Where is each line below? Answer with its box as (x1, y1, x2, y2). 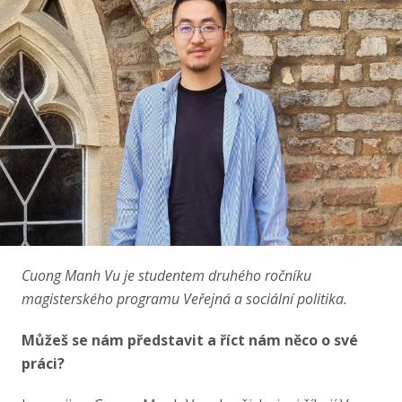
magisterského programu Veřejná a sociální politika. (22, 289, 347, 309)
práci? (22, 354, 65, 373)
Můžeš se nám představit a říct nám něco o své (22, 330, 358, 350)
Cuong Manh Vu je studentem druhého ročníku (22, 266, 311, 285)
